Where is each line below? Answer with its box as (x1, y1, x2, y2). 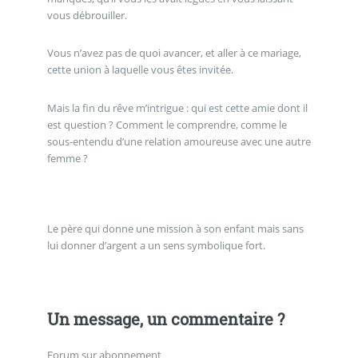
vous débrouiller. (46, 7, 127, 22)
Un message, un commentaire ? (46, 308, 284, 330)
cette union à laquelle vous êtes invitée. (46, 62, 233, 78)
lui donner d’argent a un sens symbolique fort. (46, 237, 265, 253)
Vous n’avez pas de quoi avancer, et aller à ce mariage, (46, 46, 301, 61)
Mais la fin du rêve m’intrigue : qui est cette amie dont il (46, 100, 308, 115)
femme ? (46, 150, 88, 165)
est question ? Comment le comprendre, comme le (46, 117, 287, 132)
